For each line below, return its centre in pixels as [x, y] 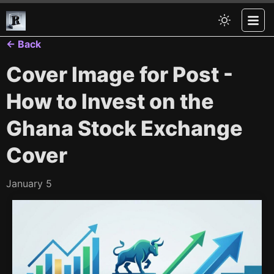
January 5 [29, 183]
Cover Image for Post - [120, 74]
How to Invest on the [110, 101]
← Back [24, 44]
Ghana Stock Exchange [124, 128]
